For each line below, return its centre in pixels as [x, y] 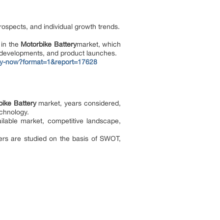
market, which [99, 44]
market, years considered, [79, 103]
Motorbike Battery [49, 44]
